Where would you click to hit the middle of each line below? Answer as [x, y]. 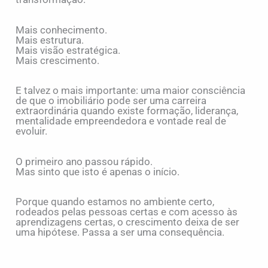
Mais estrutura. [50, 40]
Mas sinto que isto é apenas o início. [98, 171]
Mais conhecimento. [62, 30]
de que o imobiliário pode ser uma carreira [111, 101]
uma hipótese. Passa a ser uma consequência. [120, 232]
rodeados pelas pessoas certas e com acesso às [127, 212]
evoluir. [32, 131]
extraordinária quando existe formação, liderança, [127, 111]
